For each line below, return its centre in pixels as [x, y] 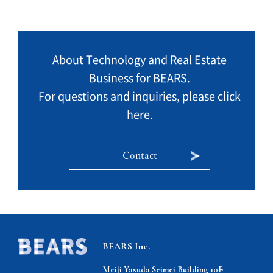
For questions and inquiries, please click [140, 97]
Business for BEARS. [140, 78]
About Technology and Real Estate [140, 60]
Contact [140, 156]
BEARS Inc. [126, 246]
